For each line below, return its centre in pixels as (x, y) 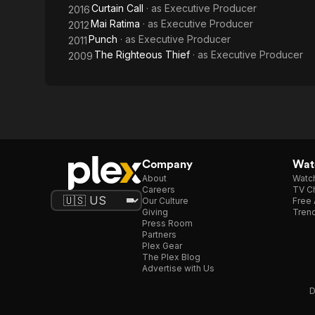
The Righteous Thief (142, 54)
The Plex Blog (171, 257)
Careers (159, 189)
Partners (159, 234)
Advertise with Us (178, 268)
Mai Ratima (115, 24)
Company (167, 164)
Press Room (167, 223)
